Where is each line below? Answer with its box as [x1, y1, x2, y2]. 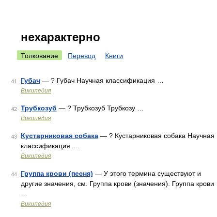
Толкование [21, 52, 58, 60]
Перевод [68, 52, 95, 60]
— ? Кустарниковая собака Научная [98, 132, 215, 139]
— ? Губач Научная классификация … [40, 77, 164, 84]
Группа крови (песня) [21, 170, 93, 177]
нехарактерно [21, 31, 100, 44]
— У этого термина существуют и [93, 170, 201, 177]
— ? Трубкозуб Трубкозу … [57, 104, 144, 112]
